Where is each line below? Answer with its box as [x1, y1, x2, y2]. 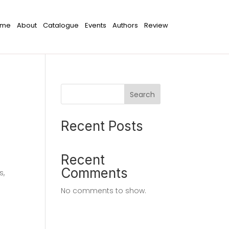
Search [129, 89, 155, 100]
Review [144, 20, 168, 30]
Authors [112, 20, 138, 30]
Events [84, 20, 106, 30]
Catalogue [42, 20, 79, 30]
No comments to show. [61, 185, 147, 196]
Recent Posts [61, 118, 144, 134]
